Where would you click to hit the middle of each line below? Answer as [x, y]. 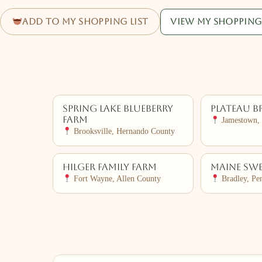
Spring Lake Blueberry [118, 109]
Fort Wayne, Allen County [116, 179]
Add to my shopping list [85, 21]
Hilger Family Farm [110, 167]
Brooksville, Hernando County [123, 131]
